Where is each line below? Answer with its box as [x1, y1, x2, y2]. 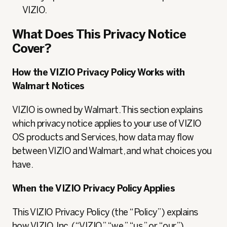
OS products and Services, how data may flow [12, 132, 194, 143]
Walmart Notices [12, 81, 85, 92]
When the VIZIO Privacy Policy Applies [12, 183, 175, 194]
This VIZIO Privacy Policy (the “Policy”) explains [12, 207, 198, 218]
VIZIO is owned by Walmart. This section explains [12, 104, 203, 116]
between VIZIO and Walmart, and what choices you [12, 145, 212, 157]
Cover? [12, 41, 52, 56]
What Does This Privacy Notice [12, 27, 186, 42]
